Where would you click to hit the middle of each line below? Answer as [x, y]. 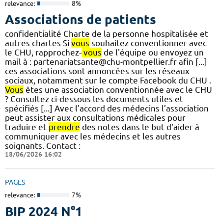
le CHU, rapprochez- [43, 53]
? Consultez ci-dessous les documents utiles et [94, 99]
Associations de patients [81, 20]
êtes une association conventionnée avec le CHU [118, 90]
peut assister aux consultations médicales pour [95, 118]
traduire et [27, 127]
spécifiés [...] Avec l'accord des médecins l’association [107, 109]
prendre [64, 127]
